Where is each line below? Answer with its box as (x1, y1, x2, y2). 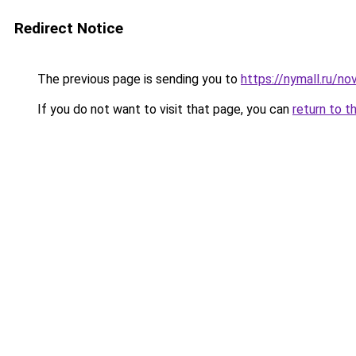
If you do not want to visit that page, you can (34, 102, 292, 117)
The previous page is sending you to (34, 72, 241, 87)
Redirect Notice (14, 19, 123, 37)
